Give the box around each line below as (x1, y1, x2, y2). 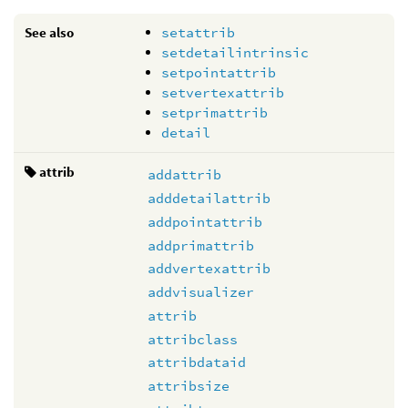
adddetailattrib (148, 189, 270, 207)
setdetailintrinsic (161, 43, 309, 61)
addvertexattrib (148, 260, 270, 278)
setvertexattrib (161, 83, 284, 101)
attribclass (148, 330, 238, 348)
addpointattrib (148, 212, 262, 230)
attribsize (148, 377, 229, 394)
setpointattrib (161, 63, 276, 81)
